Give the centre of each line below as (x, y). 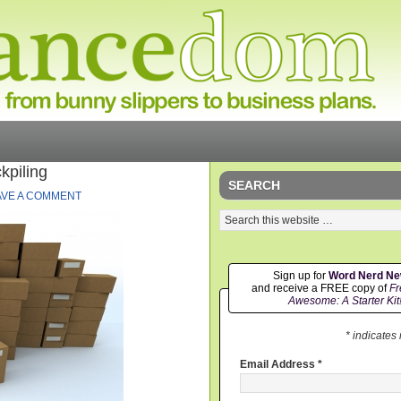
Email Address (279, 365)
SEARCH (254, 185)
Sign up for (300, 276)
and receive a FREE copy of (320, 288)
